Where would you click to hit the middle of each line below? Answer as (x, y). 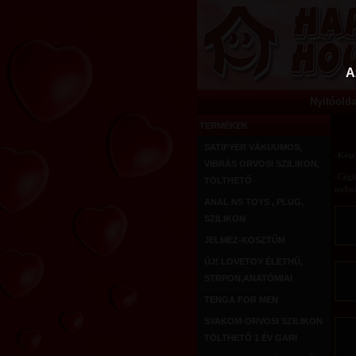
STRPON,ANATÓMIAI (248, 278)
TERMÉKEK (224, 126)
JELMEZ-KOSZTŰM (245, 240)
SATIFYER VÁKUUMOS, (253, 147)
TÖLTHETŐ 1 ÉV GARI (251, 338)
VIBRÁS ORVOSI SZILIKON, (262, 164)
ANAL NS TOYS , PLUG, (254, 202)
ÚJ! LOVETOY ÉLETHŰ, (253, 261)
